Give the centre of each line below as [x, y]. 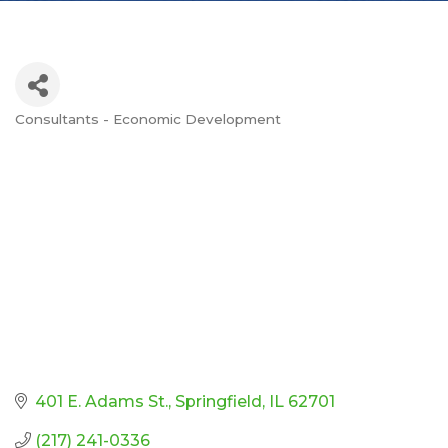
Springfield [218, 401]
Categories [82, 136]
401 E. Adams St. [101, 401]
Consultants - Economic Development [148, 119]
